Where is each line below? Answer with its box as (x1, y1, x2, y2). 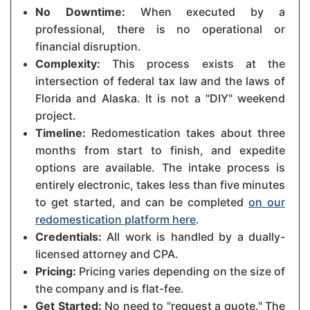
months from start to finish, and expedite (35, 143, 285, 158)
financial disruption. (35, 39, 141, 54)
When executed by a (125, 5, 286, 19)
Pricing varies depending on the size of (76, 264, 285, 279)
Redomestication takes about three (86, 126, 285, 140)
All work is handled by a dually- (102, 230, 285, 244)
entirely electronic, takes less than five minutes (35, 178, 285, 192)
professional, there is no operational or (35, 22, 285, 37)
